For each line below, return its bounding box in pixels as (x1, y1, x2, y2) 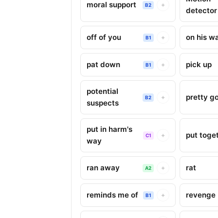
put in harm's (87, 125, 132, 134)
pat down (87, 60, 120, 69)
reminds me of (87, 190, 138, 200)
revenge (186, 190, 216, 200)
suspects (87, 98, 119, 108)
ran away (87, 163, 120, 172)
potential (87, 87, 118, 96)
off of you (87, 33, 121, 42)
